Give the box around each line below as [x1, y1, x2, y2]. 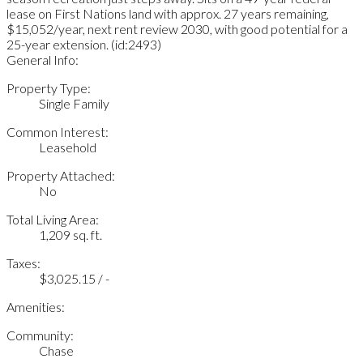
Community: [6, 327, 74, 344]
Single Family [39, 96, 109, 112]
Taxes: [6, 255, 41, 271]
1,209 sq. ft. [39, 227, 102, 243]
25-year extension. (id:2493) [6, 36, 161, 53]
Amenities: [6, 299, 65, 315]
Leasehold [39, 139, 96, 156]
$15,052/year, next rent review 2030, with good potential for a [6, 21, 348, 37]
